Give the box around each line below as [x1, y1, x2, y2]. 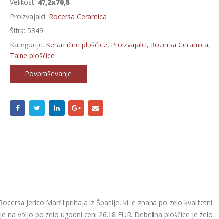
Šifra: [9, 26, 27, 35]
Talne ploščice [9, 51, 55, 60]
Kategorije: [9, 40, 46, 49]
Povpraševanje [24, 69, 72, 78]
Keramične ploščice [45, 40, 107, 49]
